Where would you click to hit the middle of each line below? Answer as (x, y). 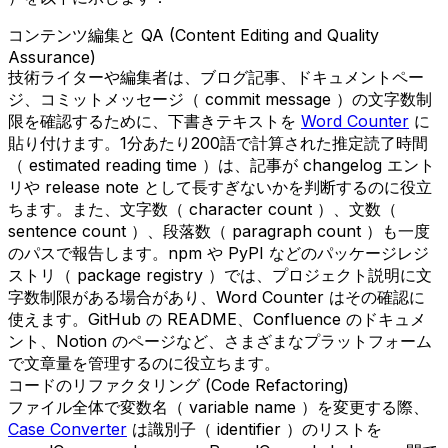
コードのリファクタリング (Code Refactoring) (178, 385)
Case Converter (67, 429)
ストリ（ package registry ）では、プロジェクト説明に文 (220, 275)
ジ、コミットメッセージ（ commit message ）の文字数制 (220, 99)
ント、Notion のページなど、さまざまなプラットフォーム (220, 341)
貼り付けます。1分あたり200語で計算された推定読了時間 (218, 143)
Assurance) (52, 57)
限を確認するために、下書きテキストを (154, 121)
